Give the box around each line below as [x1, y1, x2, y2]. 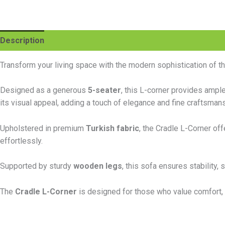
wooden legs [73, 161, 122, 171]
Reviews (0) [149, 35, 193, 45]
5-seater [88, 85, 121, 95]
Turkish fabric [86, 123, 139, 133]
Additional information [54, 35, 139, 45]
